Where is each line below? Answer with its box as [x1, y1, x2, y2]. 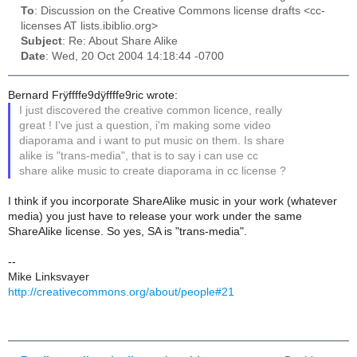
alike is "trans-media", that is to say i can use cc [19, 149, 259, 162]
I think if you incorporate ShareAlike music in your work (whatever [8, 194, 337, 207]
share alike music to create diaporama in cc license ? [19, 164, 287, 177]
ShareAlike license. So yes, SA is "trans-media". [8, 225, 247, 237]
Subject [21, 35, 62, 48]
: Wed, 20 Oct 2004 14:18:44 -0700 [45, 50, 224, 63]
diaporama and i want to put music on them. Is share [19, 134, 285, 147]
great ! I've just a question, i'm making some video [19, 119, 272, 131]
